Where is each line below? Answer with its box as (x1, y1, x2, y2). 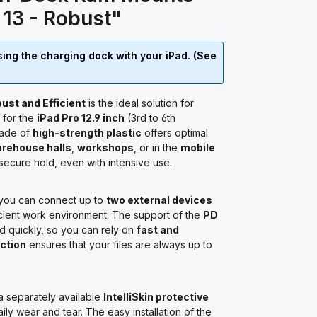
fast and (137, 224, 179, 236)
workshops (77, 142, 134, 154)
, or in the (134, 142, 180, 154)
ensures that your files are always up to (26, 238, 212, 250)
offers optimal (142, 127, 208, 139)
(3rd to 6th (125, 112, 175, 124)
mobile (180, 142, 215, 154)
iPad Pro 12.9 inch (37, 112, 125, 124)
